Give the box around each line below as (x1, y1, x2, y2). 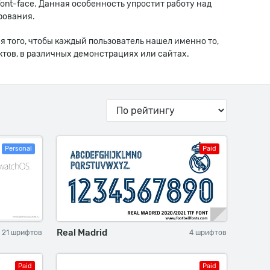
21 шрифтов (2, 228, 42, 237)
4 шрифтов (189, 228, 227, 237)
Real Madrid (57, 227, 107, 238)
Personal (5, 145, 32, 152)
